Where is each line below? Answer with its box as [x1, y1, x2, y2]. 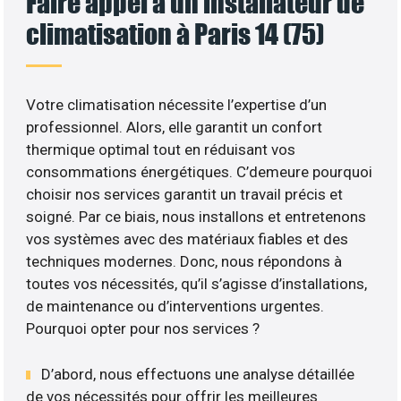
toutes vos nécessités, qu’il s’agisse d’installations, [26, 275, 368, 294]
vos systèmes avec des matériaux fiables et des [26, 230, 349, 249]
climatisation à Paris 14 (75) [26, 17, 325, 51]
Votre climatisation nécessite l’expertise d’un [26, 96, 328, 115]
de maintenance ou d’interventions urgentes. [26, 297, 325, 316]
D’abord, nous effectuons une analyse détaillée [41, 364, 355, 383]
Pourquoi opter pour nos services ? [26, 320, 260, 338]
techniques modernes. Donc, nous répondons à [26, 252, 343, 271]
